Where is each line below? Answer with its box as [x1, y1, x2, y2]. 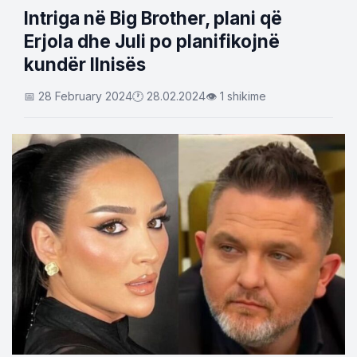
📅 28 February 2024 [24, 89, 132, 103]
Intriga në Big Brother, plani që [24, 7, 282, 29]
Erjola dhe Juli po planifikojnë [24, 30, 280, 52]
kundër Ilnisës [24, 53, 146, 75]
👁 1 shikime [206, 89, 266, 103]
